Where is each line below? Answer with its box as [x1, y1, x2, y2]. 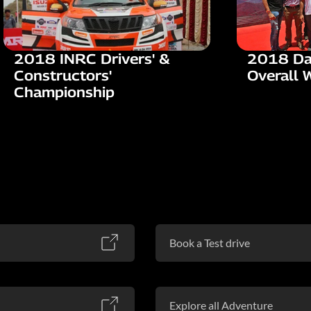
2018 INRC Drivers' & [14, 50, 170, 67]
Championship [14, 83, 115, 101]
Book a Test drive [169, 235, 250, 249]
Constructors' [14, 67, 112, 84]
